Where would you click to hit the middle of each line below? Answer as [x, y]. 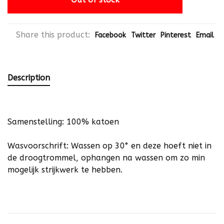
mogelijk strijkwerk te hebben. [65, 170]
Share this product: [53, 35]
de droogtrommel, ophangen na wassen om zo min [106, 158]
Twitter [143, 35]
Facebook [110, 35]
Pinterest [176, 35]
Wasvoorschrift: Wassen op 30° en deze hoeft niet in [109, 146]
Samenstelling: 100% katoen [63, 122]
